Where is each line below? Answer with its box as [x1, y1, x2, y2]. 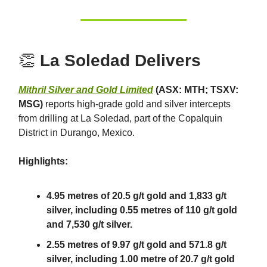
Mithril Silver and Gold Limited [18, 84, 153, 95]
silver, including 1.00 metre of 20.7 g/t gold [46, 253, 235, 264]
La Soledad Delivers [40, 51, 201, 70]
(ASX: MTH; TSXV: [153, 84, 238, 95]
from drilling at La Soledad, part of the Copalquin [18, 113, 222, 123]
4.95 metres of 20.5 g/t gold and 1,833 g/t [46, 190, 226, 201]
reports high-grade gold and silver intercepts [43, 98, 231, 109]
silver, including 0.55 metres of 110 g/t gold [46, 204, 237, 215]
